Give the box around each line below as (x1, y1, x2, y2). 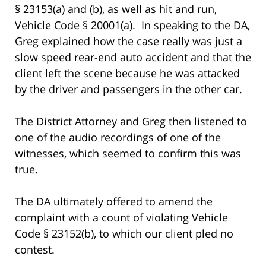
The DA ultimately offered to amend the (15, 194, 213, 208)
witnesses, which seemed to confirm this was (15, 145, 241, 160)
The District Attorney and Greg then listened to (15, 113, 247, 128)
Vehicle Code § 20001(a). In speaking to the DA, (15, 17, 250, 32)
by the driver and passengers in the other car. (15, 81, 242, 96)
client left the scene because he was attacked (15, 65, 240, 80)
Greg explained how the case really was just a (15, 33, 242, 48)
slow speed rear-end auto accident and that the (15, 49, 251, 64)
